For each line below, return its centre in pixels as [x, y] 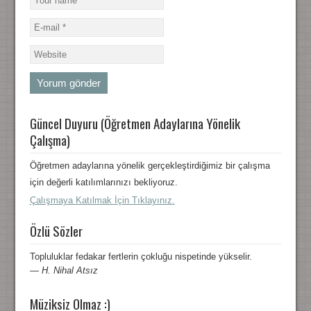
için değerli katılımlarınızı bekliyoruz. [103, 183]
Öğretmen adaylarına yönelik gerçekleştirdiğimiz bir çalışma [150, 166]
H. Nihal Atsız [69, 271]
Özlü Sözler [56, 231]
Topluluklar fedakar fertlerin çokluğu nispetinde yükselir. [141, 257]
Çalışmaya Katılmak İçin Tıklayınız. [102, 201]
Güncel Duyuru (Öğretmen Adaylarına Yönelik [135, 123]
